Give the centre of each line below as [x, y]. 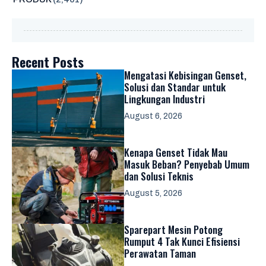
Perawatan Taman [160, 253]
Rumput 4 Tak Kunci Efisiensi [182, 241]
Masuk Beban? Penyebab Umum [187, 164]
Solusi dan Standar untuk [175, 87]
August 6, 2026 [153, 116]
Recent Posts [48, 62]
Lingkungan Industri [164, 99]
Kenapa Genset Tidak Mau [176, 152]
